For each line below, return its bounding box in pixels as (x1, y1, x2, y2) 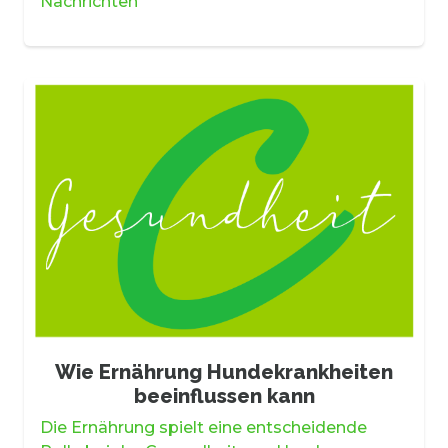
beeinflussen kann (133, 384, 315, 409)
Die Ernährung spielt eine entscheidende (40, 418, 367, 438)
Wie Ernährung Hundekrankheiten (55, 360, 393, 385)
